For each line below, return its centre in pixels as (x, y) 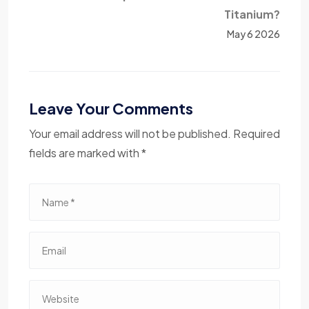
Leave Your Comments (111, 109)
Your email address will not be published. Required (154, 134)
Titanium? (252, 14)
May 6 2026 (253, 34)
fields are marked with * (88, 153)
